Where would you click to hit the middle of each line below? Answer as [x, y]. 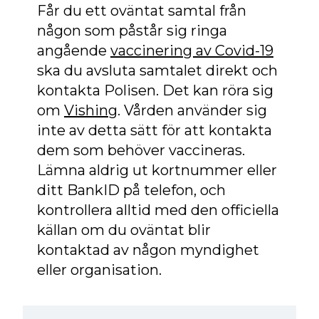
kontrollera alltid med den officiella [158, 210]
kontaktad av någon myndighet [148, 250]
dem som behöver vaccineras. [141, 150]
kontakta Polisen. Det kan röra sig [155, 90]
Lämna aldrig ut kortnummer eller [157, 170]
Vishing [91, 110]
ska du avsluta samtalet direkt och [157, 70]
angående [74, 50]
